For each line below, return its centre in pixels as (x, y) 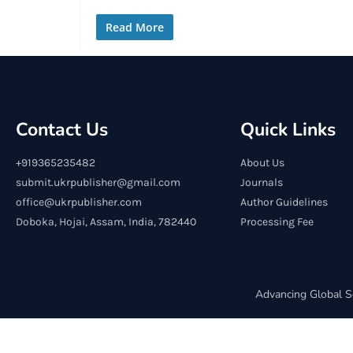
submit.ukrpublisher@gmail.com (98, 182)
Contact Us (62, 130)
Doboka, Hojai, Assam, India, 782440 (106, 222)
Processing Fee (277, 222)
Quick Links (288, 130)
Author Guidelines (284, 202)
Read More (135, 27)
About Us (262, 163)
